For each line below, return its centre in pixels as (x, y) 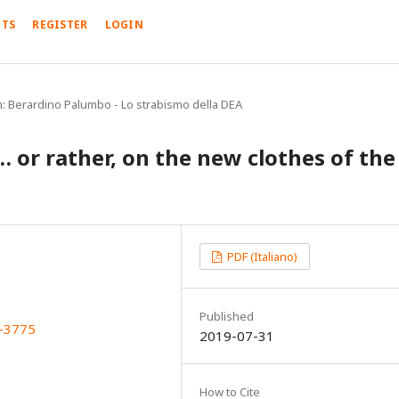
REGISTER (60, 25)
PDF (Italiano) (261, 256)
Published (227, 316)
